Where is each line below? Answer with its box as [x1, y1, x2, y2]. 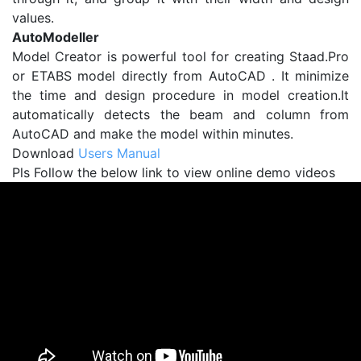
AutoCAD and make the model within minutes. [12, 126, 293, 143]
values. [12, 10, 54, 27]
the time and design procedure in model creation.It [12, 87, 349, 104]
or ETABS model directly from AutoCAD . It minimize [12, 68, 349, 85]
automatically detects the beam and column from [12, 106, 349, 123]
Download [12, 145, 78, 162]
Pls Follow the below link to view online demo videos [12, 164, 335, 181]
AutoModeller [12, 29, 99, 46]
